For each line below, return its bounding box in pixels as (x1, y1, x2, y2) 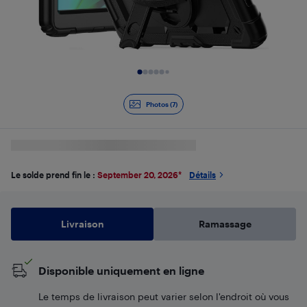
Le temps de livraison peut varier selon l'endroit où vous (38, 291, 289, 302)
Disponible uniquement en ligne (38, 264, 204, 277)
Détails (189, 170, 216, 180)
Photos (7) (146, 100, 177, 108)
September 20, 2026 (97, 170, 178, 180)
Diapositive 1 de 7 (10, 75, 98, 88)
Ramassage (198, 218, 251, 230)
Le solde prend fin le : (11, 170, 97, 180)
